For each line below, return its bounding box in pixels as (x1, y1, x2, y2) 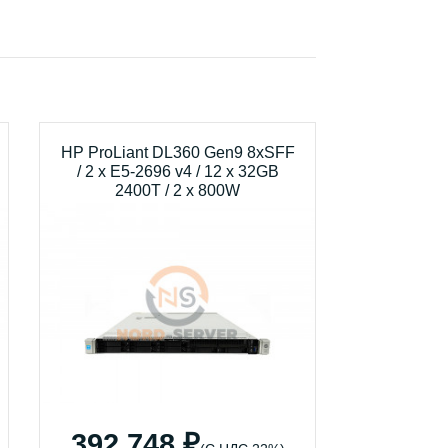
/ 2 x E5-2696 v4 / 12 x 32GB (76, 163, 279, 180)
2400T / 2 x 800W (115, 182, 241, 199)
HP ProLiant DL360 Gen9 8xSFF (60, 144, 295, 161)
